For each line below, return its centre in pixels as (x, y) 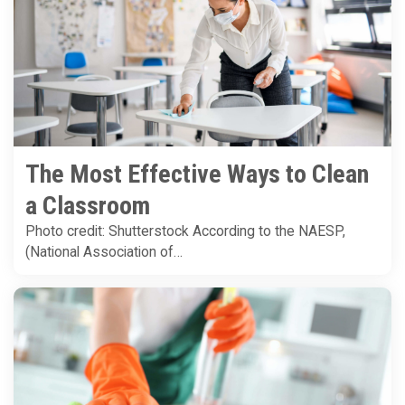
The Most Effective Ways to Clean (197, 174)
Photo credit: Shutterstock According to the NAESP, (185, 232)
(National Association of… (104, 253)
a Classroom (88, 206)
